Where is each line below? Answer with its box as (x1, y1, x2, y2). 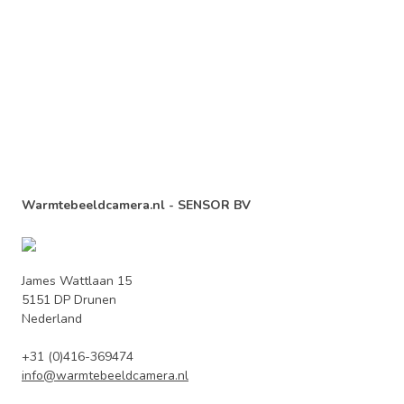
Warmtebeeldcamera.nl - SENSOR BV (22, 197, 251, 214)
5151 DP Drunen (22, 291, 116, 308)
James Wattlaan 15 (22, 272, 132, 289)
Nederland (22, 310, 86, 327)
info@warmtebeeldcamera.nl (22, 367, 188, 384)
